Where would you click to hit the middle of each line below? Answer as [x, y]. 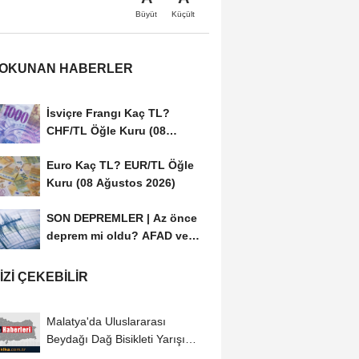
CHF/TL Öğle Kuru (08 [106, 130]
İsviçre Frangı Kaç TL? [108, 113]
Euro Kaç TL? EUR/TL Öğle [120, 165]
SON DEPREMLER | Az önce [121, 218]
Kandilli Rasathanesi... [107, 254]
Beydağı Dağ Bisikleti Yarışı [115, 339]
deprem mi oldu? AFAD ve [117, 236]
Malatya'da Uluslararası [106, 321]
